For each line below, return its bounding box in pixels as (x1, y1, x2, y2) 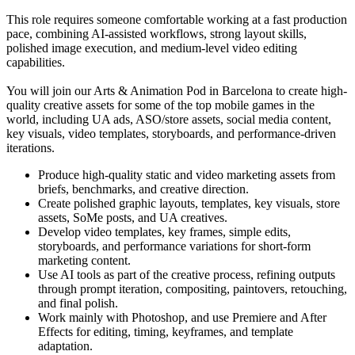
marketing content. (38, 253, 131, 267)
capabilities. (6, 55, 65, 69)
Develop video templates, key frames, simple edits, (38, 224, 291, 239)
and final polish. (38, 296, 118, 310)
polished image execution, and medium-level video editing (6, 40, 297, 55)
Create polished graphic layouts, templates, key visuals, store (38, 196, 340, 210)
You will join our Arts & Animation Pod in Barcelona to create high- (6, 83, 347, 97)
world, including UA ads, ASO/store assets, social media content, (6, 112, 331, 126)
